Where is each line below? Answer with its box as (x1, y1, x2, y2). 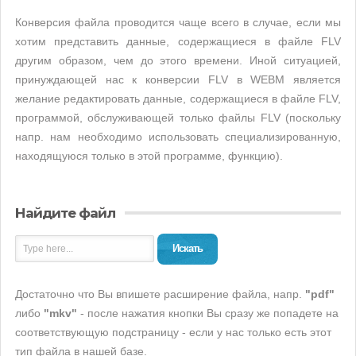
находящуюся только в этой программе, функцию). (15, 149, 283, 162)
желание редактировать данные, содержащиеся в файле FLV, (15, 92, 341, 105)
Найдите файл (15, 205, 115, 221)
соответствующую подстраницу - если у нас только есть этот (15, 326, 331, 339)
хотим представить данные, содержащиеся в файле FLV (15, 35, 341, 48)
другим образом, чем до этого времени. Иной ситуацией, (15, 54, 341, 67)
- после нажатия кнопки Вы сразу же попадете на (77, 307, 339, 319)
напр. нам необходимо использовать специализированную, (15, 130, 341, 143)
